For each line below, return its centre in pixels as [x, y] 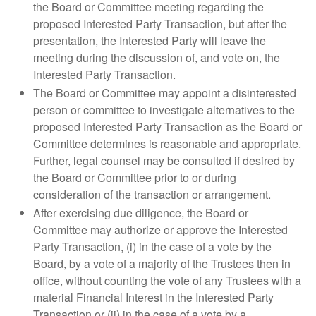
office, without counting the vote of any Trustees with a [167, 280]
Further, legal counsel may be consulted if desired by [164, 160]
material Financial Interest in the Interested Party [153, 297]
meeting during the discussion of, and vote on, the [157, 57]
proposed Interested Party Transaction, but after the [160, 24]
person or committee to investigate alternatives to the [164, 110]
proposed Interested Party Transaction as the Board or [168, 127]
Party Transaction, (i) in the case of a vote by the [152, 247]
